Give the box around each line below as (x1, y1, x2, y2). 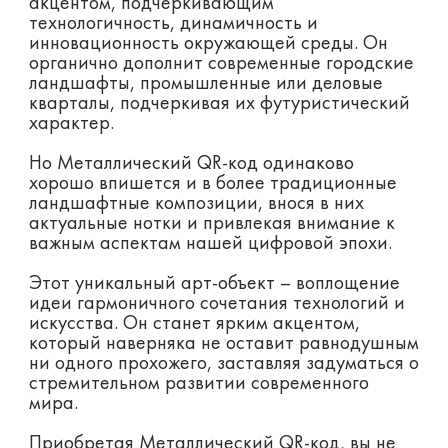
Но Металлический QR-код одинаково (28, 154, 354, 175)
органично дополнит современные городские (28, 54, 414, 75)
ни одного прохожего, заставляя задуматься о (28, 354, 419, 375)
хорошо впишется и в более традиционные (28, 174, 397, 195)
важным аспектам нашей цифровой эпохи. (28, 234, 392, 255)
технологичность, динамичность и (28, 14, 318, 35)
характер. (28, 114, 114, 135)
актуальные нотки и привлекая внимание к (28, 214, 395, 235)
